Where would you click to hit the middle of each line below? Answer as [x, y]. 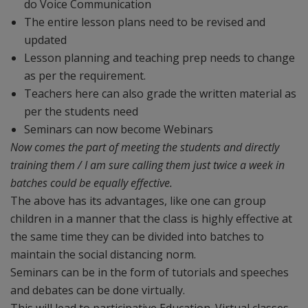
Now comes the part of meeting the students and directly [145, 147]
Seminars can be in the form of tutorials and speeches [150, 272]
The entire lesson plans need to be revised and [145, 22]
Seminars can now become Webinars [119, 129]
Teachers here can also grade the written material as [160, 93]
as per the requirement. [85, 76]
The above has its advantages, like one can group [138, 201]
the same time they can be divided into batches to [137, 236]
